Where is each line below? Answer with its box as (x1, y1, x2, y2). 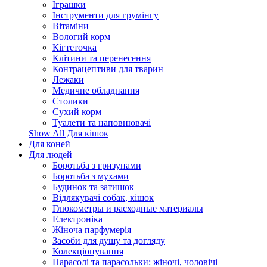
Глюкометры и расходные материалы (52, 203, 203, 213)
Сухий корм (52, 107, 101, 117)
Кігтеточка (52, 42, 97, 52)
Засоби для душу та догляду (52, 235, 165, 246)
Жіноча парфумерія (52, 225, 131, 235)
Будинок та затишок (52, 182, 134, 192)
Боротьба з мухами (52, 171, 129, 181)
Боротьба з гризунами (52, 160, 141, 170)
